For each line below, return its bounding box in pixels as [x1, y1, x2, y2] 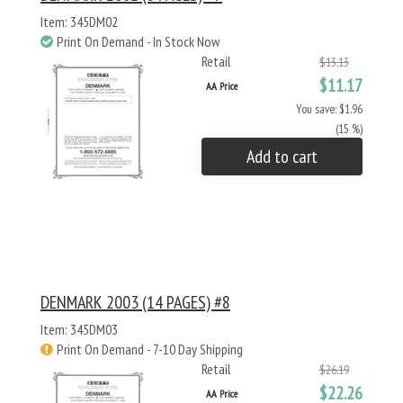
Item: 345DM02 [40, 13, 118, 31]
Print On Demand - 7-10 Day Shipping [57, 340, 243, 358]
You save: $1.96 [296, 101, 363, 117]
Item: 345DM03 [40, 320, 118, 338]
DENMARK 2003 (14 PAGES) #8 [40, 291, 230, 314]
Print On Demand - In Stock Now [57, 32, 219, 50]
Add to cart [246, 145, 318, 168]
